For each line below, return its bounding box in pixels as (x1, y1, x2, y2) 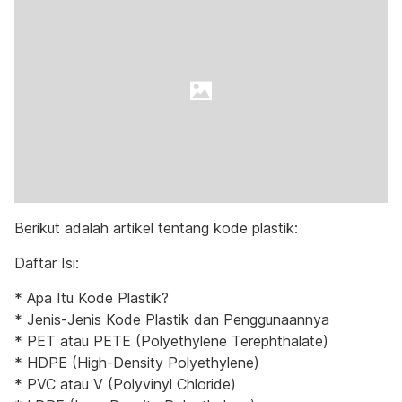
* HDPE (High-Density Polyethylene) (14, 354, 259, 371)
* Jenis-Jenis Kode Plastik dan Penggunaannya (14, 310, 329, 328)
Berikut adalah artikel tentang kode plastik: (14, 219, 298, 237)
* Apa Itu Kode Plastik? (14, 289, 169, 307)
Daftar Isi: (14, 254, 79, 272)
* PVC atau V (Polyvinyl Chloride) (14, 375, 236, 393)
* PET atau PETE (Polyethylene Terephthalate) (14, 332, 328, 350)
